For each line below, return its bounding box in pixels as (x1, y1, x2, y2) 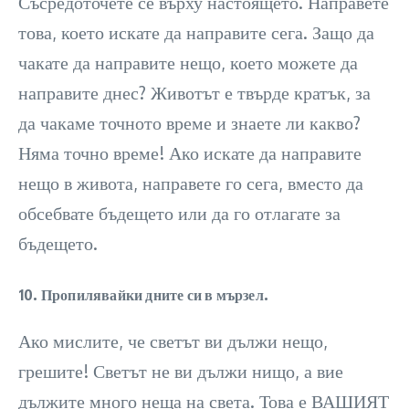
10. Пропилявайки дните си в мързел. (18, 286, 268, 305)
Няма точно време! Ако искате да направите (18, 141, 362, 165)
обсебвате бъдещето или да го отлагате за (18, 201, 341, 225)
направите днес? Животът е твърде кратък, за (18, 80, 371, 105)
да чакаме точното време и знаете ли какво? (18, 110, 361, 135)
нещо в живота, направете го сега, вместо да (18, 171, 363, 195)
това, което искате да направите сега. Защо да (18, 20, 374, 45)
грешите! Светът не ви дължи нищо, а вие (18, 359, 343, 383)
